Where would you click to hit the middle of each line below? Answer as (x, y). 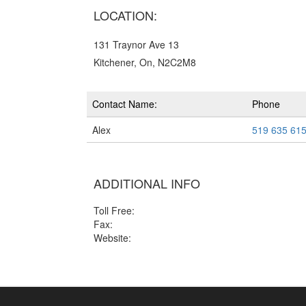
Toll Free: (114, 210)
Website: (112, 238)
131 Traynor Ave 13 (136, 44)
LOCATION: (125, 15)
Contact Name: (125, 104)
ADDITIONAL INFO (147, 183)
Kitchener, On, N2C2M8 (145, 62)
